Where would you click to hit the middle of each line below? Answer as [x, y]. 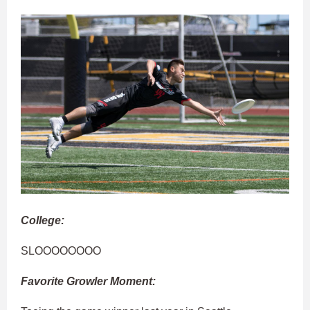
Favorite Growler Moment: [88, 281]
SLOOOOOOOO [61, 250]
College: [43, 220]
